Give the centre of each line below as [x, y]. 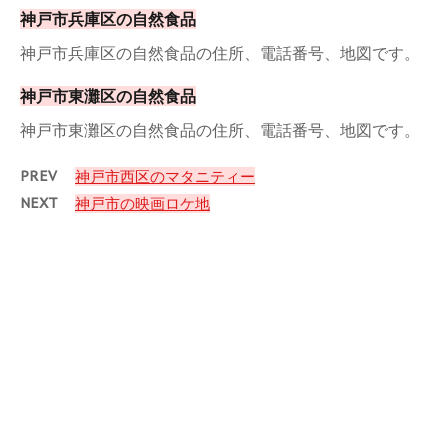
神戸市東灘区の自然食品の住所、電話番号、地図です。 [220, 130]
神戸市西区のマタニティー [165, 177]
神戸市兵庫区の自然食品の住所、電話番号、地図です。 [220, 53]
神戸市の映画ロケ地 [142, 204]
